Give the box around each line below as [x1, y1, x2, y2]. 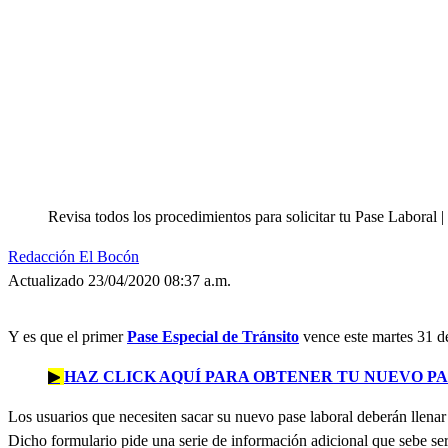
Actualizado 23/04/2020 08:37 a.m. [8, 271, 231, 289]
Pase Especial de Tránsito [127, 327, 299, 345]
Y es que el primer [8, 327, 127, 345]
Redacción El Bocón [8, 247, 139, 265]
